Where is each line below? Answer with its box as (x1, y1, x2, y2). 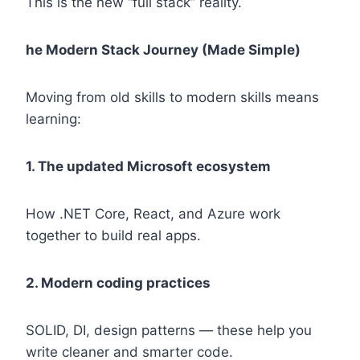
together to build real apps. (26, 227, 201, 244)
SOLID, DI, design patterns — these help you (26, 322, 312, 339)
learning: (26, 111, 81, 128)
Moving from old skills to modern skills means (26, 89, 319, 106)
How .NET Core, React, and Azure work (26, 206, 280, 223)
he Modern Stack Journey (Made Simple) (26, 42, 301, 59)
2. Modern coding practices (26, 275, 211, 292)
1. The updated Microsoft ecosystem (26, 158, 271, 175)
